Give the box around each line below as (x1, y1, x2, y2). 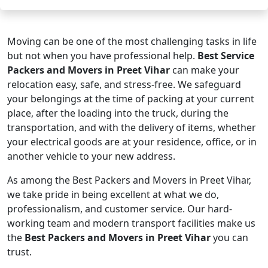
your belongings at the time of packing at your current (7, 92, 254, 105)
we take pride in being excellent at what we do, (7, 188, 219, 201)
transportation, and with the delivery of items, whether (7, 121, 256, 134)
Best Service (197, 49, 254, 62)
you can (211, 231, 248, 244)
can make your (170, 63, 239, 77)
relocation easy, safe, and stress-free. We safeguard (7, 78, 241, 91)
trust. (7, 245, 32, 258)
